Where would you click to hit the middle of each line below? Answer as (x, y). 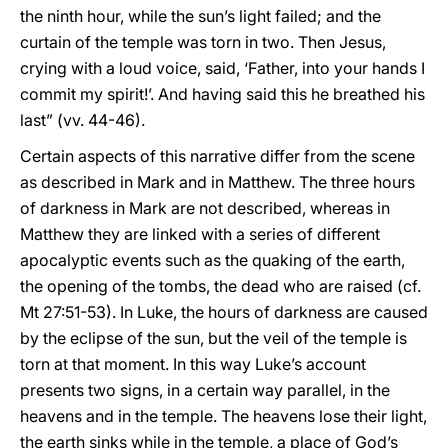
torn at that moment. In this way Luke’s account (193, 364)
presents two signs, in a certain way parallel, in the (205, 390)
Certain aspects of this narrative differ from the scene (217, 156)
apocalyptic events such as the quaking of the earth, (212, 260)
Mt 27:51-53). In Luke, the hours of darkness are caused (224, 312)
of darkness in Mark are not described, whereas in (205, 208)
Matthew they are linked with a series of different (200, 234)
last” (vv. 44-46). (82, 120)
